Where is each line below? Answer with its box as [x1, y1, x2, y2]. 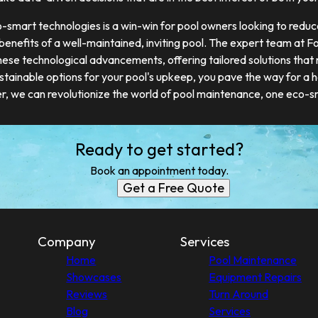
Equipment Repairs [208, 270, 302, 285]
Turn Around [208, 287, 268, 302]
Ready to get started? [75, 138, 243, 160]
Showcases [66, 270, 122, 285]
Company [38, 233, 97, 251]
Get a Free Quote [122, 180, 224, 197]
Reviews [66, 287, 108, 302]
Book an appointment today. [89, 163, 229, 178]
